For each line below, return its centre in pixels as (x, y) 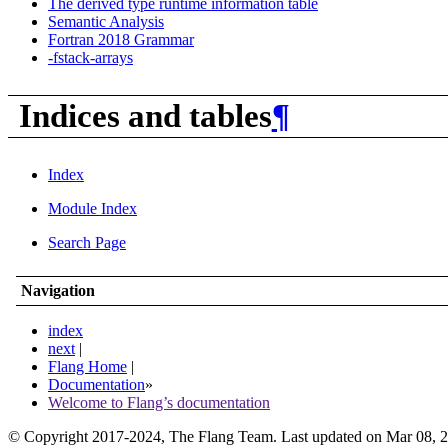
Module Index (92, 208)
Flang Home (87, 367)
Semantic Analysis (106, 22)
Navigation (58, 290)
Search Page (87, 242)
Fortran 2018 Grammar (121, 40)
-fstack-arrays (90, 58)
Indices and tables (145, 115)
